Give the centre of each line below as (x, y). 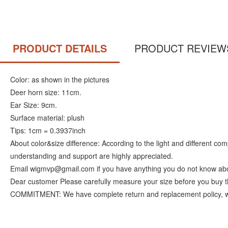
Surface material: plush (47, 118)
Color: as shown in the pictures (60, 79)
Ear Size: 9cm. (34, 105)
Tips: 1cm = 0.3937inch (48, 130)
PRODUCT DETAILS (60, 48)
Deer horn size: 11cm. (46, 92)
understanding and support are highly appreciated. (92, 156)
